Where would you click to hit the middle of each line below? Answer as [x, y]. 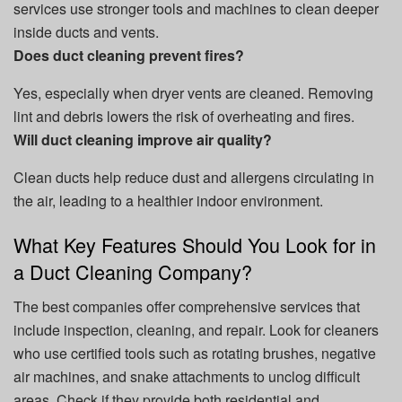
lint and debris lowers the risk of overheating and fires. [184, 116]
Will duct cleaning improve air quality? [143, 139]
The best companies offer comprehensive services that [187, 307]
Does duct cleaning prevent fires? [129, 55]
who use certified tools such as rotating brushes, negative [195, 354]
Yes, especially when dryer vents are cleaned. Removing [193, 92]
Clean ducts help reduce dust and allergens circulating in [194, 177]
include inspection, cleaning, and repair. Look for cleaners [196, 330]
